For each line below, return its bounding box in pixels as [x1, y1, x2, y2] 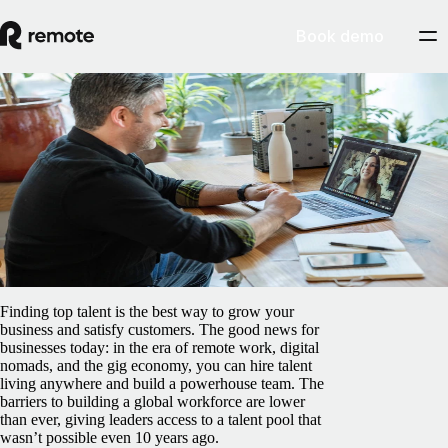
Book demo [295, 26, 384, 46]
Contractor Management [43, 89, 196, 106]
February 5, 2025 [164, 208, 273, 226]
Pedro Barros [71, 224, 163, 242]
